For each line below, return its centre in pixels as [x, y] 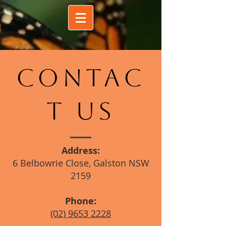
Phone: [81, 201]
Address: [81, 151]
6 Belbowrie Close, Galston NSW [81, 163]
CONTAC [81, 78]
